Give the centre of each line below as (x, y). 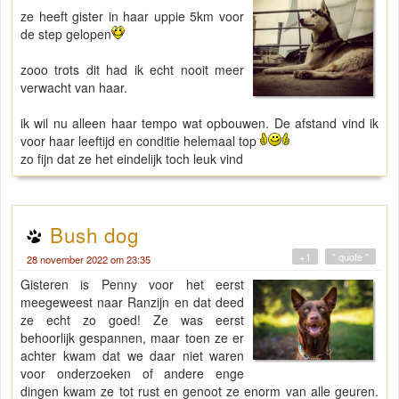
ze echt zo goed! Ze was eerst (133, 320)
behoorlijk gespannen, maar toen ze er (133, 338)
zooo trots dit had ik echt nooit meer (133, 70)
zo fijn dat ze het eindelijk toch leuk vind (132, 159)
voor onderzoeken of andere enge (133, 374)
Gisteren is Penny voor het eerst (133, 285)
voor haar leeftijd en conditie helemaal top (140, 141)
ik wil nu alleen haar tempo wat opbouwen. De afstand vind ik (199, 123)
